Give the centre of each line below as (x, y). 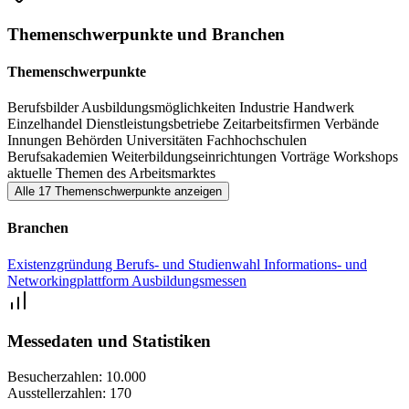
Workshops (366, 157)
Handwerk (324, 108)
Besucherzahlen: (55, 377)
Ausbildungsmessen (189, 280)
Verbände (351, 124)
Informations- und (315, 264)
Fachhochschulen (257, 141)
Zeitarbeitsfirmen (273, 124)
